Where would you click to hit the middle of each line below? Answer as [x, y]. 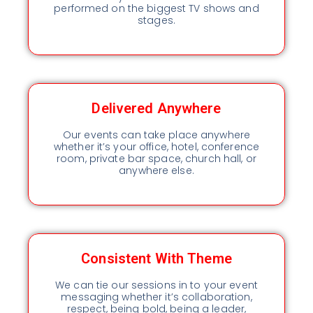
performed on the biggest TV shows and [156, 9]
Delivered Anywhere [156, 109]
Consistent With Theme [156, 259]
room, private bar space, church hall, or [156, 159]
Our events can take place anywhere [156, 135]
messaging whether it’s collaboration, [156, 297]
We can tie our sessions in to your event [156, 285]
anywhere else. [156, 171]
